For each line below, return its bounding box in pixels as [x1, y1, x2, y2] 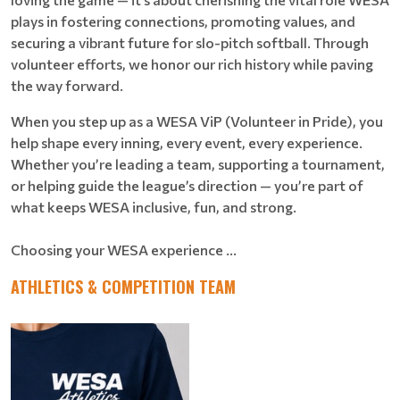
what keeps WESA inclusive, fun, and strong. [11, 198, 296, 215]
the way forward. [11, 77, 123, 94]
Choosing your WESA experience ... [11, 241, 237, 258]
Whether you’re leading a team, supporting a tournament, [11, 155, 385, 172]
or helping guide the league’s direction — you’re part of [11, 177, 363, 194]
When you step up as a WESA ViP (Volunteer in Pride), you [11, 112, 383, 129]
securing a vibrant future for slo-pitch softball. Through [11, 34, 369, 51]
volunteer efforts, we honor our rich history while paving [11, 55, 373, 72]
